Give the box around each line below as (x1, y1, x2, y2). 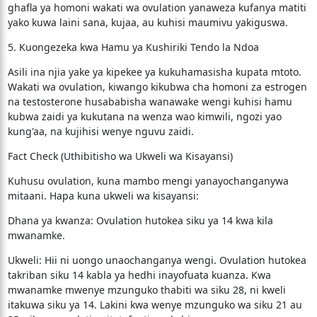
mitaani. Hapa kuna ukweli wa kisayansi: (7, 189, 199, 202)
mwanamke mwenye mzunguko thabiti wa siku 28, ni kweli (7, 283, 286, 296)
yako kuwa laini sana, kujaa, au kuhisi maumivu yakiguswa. (7, 16, 288, 29)
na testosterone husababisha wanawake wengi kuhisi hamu (7, 95, 292, 108)
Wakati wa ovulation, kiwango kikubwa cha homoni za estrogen (7, 80, 307, 93)
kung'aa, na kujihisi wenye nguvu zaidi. (7, 125, 194, 138)
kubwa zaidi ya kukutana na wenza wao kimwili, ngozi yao (7, 110, 282, 123)
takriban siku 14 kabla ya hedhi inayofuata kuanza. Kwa (7, 268, 271, 282)
